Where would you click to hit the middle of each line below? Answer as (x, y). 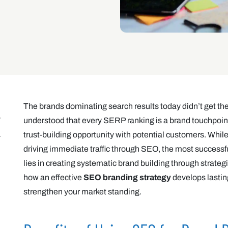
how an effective (53, 177)
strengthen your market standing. (82, 192)
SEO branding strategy (127, 177)
